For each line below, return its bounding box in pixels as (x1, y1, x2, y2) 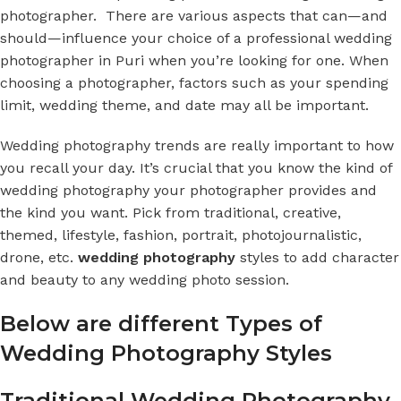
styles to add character (235, 248, 399, 266)
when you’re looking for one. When (144, 51, 388, 69)
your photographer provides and (154, 181, 377, 199)
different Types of (118, 310, 322, 337)
